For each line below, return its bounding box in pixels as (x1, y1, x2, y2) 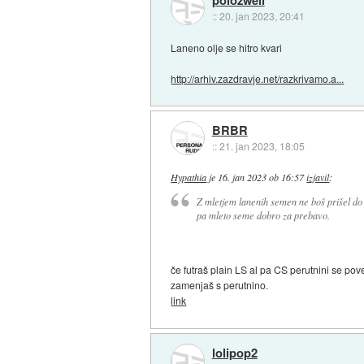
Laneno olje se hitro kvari (171, 40, 283, 54)
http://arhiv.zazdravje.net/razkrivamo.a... (171, 71, 344, 85)
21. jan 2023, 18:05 (219, 139, 305, 154)
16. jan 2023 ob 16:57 (218, 170, 305, 184)
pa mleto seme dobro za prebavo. (196, 209, 330, 223)
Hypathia (171, 170, 207, 184)
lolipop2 (211, 343, 258, 362)
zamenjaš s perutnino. (171, 278, 269, 292)
